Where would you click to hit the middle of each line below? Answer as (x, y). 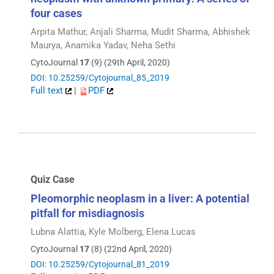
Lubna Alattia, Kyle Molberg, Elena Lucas (113, 231)
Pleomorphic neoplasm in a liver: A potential (140, 198)
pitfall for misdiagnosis (87, 213)
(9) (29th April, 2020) (130, 63)
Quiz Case (53, 180)
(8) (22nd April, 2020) (131, 249)
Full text (48, 91)
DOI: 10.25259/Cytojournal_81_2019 (100, 265)
